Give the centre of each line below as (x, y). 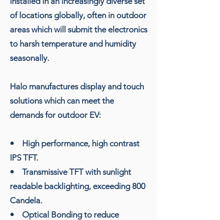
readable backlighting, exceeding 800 (78, 186)
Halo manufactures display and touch (77, 86)
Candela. (26, 200)
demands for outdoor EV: (55, 115)
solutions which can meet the (62, 100)
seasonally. (29, 58)
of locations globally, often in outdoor (78, 15)
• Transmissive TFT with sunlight (70, 172)
